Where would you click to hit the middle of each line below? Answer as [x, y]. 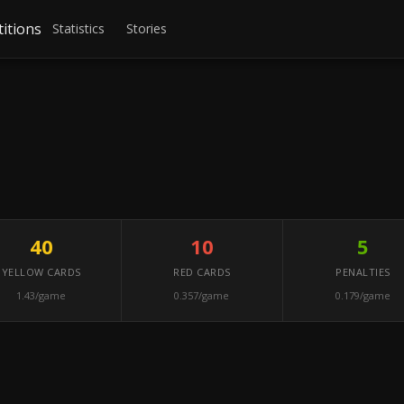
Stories [147, 28]
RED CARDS [202, 272]
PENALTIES [363, 272]
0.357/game [202, 295]
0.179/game [363, 295]
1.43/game [41, 295]
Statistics [79, 28]
